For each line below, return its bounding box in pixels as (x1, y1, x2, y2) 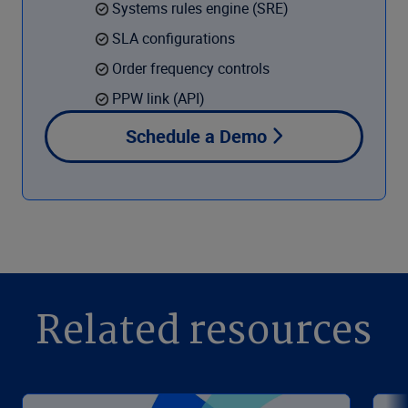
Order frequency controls (111, 58, 270, 79)
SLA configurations (111, 28, 239, 49)
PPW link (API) (111, 87, 205, 108)
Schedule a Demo (125, 123, 267, 148)
